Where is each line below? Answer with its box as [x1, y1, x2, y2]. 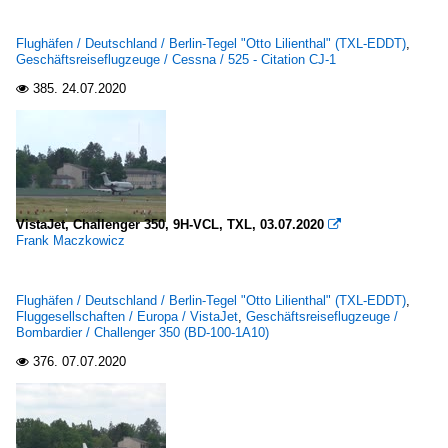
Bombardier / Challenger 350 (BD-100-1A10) [16, 325, 269, 340]
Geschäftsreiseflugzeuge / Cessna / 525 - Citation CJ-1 [16, 52, 336, 67]
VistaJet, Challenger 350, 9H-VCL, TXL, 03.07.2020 [16, 217, 324, 232]
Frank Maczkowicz [16, 233, 125, 248]
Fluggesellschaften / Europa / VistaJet [16, 309, 238, 324]
